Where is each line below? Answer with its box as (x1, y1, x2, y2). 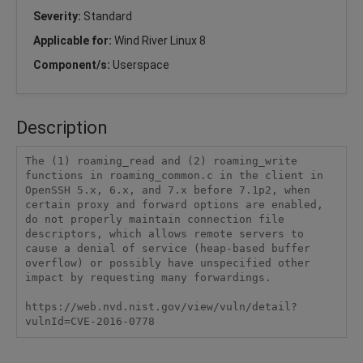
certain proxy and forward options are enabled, (24, 199, 323, 211)
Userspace (113, 58, 169, 71)
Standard (83, 9, 132, 23)
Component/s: (33, 58, 113, 71)
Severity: (33, 9, 83, 23)
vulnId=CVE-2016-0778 (24, 315, 155, 328)
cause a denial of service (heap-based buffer (24, 242, 310, 255)
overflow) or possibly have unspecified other (24, 257, 310, 270)
